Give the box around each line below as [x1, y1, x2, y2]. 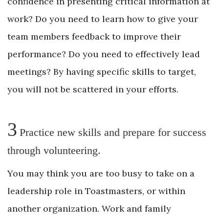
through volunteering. [7, 144, 101, 157]
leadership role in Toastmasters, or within [7, 185, 185, 197]
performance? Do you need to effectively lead [7, 48, 200, 60]
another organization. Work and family [7, 203, 171, 215]
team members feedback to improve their [7, 31, 181, 43]
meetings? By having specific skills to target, [7, 66, 196, 78]
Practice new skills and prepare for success [20, 126, 206, 139]
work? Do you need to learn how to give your [7, 13, 198, 25]
